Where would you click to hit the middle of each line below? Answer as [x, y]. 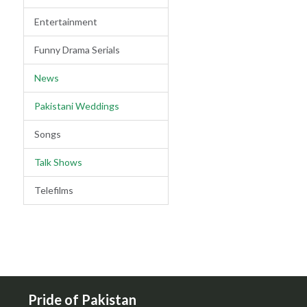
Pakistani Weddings [76, 106]
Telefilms [53, 191]
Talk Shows [58, 162]
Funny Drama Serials [77, 50]
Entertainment [65, 22]
